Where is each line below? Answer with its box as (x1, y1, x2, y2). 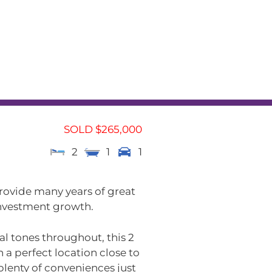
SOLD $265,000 (64, 123, 142, 135)
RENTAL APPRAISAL (27, 20, 136, 32)
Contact (95, 83, 136, 95)
